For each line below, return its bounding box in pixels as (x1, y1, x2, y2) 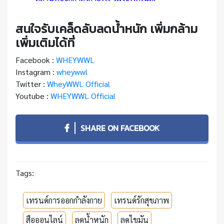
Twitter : (15, 78, 47, 89)
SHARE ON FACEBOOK (80, 121, 159, 134)
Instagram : (15, 66, 56, 77)
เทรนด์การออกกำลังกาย (26, 194, 102, 205)
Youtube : (15, 90, 48, 101)
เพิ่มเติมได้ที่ (15, 33, 74, 51)
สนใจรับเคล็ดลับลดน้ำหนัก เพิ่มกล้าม (15, 19, 197, 37)
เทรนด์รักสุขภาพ (114, 194, 169, 205)
